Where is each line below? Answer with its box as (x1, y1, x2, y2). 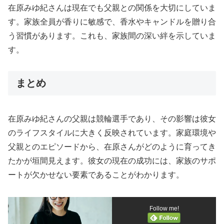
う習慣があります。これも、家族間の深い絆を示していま (8, 31, 216, 40)
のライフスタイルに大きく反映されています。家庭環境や (8, 128, 216, 137)
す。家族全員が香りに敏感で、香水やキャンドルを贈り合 (8, 17, 216, 26)
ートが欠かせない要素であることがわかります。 (8, 170, 184, 179)
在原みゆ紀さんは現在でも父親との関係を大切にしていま (8, 3, 216, 12)
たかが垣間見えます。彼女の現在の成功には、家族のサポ (8, 156, 216, 165)
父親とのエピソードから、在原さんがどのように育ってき (8, 142, 216, 151)
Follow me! (149, 204, 179, 212)
